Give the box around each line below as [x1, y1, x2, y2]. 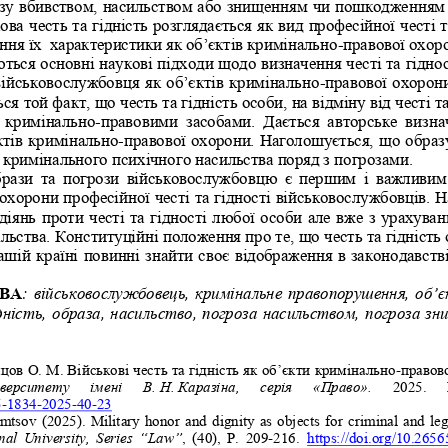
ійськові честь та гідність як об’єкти [77, 360, 311, 378]
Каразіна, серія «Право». [178, 377, 376, 395]
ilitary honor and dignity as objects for [104, 411, 343, 429]
